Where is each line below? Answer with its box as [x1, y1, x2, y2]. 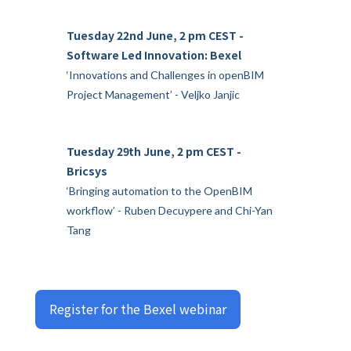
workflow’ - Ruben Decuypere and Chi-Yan [67, 204, 273, 217]
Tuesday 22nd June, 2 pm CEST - [67, 27, 244, 43]
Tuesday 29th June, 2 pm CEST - [67, 143, 241, 159]
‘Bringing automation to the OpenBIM [67, 184, 252, 197]
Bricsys [67, 163, 107, 179]
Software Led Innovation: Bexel [67, 47, 241, 63]
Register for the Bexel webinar [49, 299, 226, 318]
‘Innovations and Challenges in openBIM [67, 68, 264, 81]
